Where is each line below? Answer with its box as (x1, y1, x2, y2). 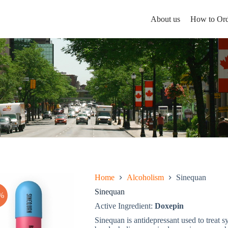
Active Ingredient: (94, 202, 155, 210)
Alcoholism (126, 173, 164, 182)
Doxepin (154, 202, 184, 210)
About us (150, 14, 180, 23)
